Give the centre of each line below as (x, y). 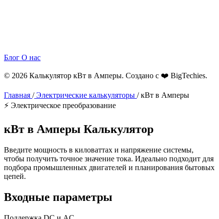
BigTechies (188, 76)
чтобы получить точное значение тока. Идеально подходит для (109, 158)
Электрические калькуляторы (86, 95)
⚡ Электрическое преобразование (60, 105)
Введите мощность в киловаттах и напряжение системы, (99, 150)
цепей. (15, 176)
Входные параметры (58, 197)
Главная (18, 95)
